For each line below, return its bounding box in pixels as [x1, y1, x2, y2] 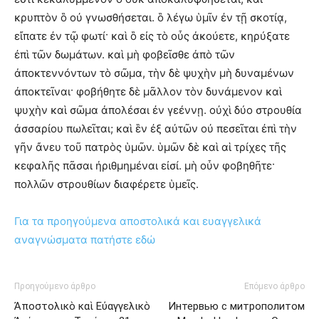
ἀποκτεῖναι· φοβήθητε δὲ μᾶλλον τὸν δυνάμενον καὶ [14, 84, 282, 98]
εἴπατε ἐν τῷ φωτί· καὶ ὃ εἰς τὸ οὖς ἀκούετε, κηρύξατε [14, 28, 290, 43]
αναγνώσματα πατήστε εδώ [14, 232, 155, 246]
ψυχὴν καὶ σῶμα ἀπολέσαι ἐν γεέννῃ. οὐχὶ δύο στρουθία [14, 103, 302, 117]
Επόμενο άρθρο [244, 281, 305, 291]
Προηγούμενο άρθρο [14, 281, 95, 291]
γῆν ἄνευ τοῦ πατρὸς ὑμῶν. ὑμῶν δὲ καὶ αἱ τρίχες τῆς [14, 140, 286, 154]
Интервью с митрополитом [168, 299, 305, 313]
